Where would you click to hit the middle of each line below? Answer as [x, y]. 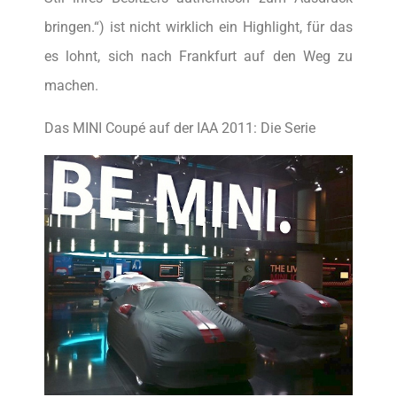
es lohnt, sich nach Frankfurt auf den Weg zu [198, 57]
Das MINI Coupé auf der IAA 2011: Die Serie [180, 128]
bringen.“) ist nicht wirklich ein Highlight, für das [198, 27]
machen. [71, 86]
